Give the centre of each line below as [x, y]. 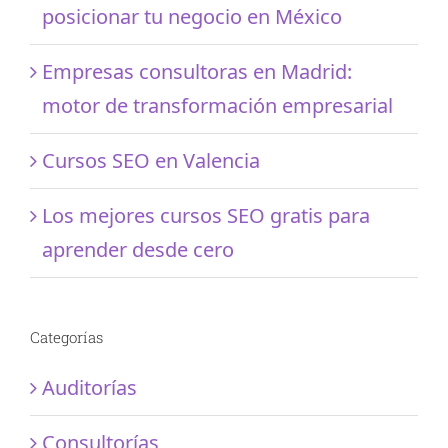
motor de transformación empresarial [217, 105]
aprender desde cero [138, 249]
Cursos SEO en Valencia [151, 160]
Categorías [66, 336]
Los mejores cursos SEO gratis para [206, 215]
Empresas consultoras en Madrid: [197, 71]
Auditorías [89, 387]
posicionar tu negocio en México [192, 16]
